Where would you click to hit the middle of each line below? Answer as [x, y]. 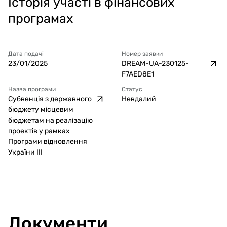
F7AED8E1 [138, 74]
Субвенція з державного [50, 99]
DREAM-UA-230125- [155, 63]
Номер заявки [142, 53]
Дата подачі [26, 53]
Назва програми [32, 89]
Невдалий [139, 99]
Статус [132, 89]
